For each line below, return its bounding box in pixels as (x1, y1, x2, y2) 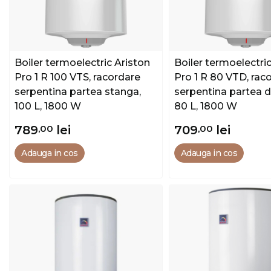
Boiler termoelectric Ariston (15, 56, 150, 68)
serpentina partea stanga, (15, 85, 141, 97)
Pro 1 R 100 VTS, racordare (15, 71, 140, 83)
